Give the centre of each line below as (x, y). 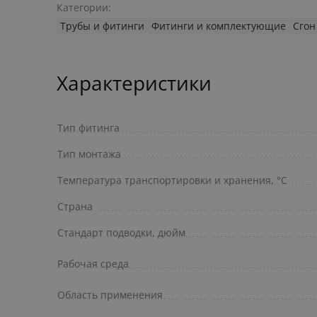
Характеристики (134, 83)
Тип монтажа (89, 154)
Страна (75, 207)
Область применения (110, 295)
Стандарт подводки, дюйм (121, 233)
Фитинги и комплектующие (219, 26)
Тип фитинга (88, 128)
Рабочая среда (93, 264)
